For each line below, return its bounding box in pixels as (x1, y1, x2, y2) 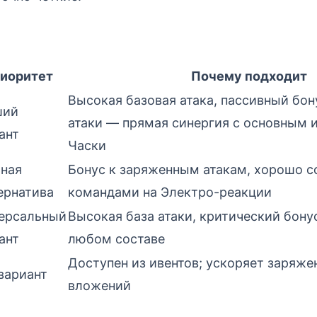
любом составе (68, 231, 165, 246)
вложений (68, 277, 131, 293)
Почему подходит (190, 68, 307, 83)
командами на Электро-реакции (68, 184, 272, 200)
